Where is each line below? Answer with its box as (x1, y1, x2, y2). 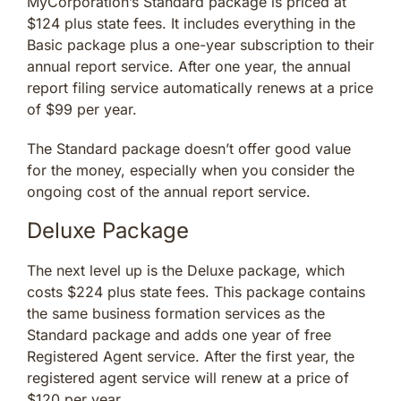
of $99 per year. (27, 100, 137, 119)
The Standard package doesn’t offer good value (27, 140, 351, 158)
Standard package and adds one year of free (27, 326, 331, 345)
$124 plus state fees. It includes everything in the (27, 14, 355, 33)
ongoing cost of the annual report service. (27, 183, 311, 201)
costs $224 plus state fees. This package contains (27, 283, 365, 302)
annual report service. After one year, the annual (27, 57, 351, 76)
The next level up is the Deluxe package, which (27, 261, 345, 280)
